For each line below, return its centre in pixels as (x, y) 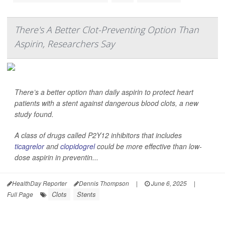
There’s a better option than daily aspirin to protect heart (104, 92)
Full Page (20, 194)
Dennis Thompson (104, 183)
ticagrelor (29, 146)
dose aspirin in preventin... (57, 157)
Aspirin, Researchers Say (65, 44)
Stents (86, 194)
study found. (34, 114)
